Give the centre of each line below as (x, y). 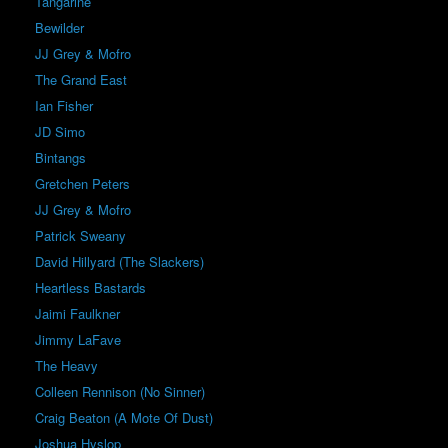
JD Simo (60, 132)
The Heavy (66, 366)
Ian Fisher (64, 106)
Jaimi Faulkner (77, 314)
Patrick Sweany (80, 236)
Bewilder (59, 28)
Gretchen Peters (82, 184)
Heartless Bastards (90, 288)
